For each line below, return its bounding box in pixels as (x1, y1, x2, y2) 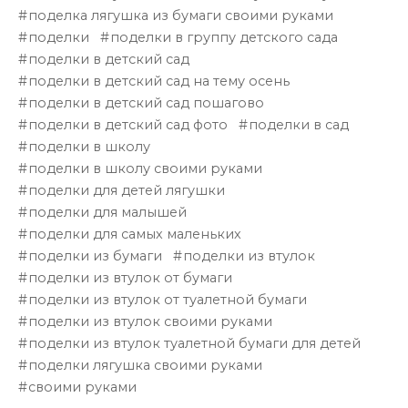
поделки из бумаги (28, 248, 163, 265)
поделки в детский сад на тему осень (28, 73, 291, 90)
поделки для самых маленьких (28, 226, 242, 243)
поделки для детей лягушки (28, 182, 226, 199)
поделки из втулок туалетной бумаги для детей (28, 335, 362, 352)
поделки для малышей (28, 204, 188, 221)
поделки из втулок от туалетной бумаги (28, 291, 308, 309)
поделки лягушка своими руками (28, 357, 263, 374)
